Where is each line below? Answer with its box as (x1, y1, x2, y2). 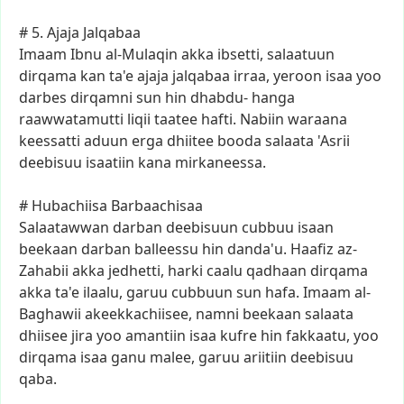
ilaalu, (83, 282, 123, 302)
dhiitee (167, 131, 214, 151)
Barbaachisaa (111, 196, 203, 216)
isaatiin (86, 152, 134, 172)
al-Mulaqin (106, 44, 178, 64)
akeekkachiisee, (85, 304, 192, 324)
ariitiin (243, 347, 287, 367)
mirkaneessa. (175, 152, 266, 172)
